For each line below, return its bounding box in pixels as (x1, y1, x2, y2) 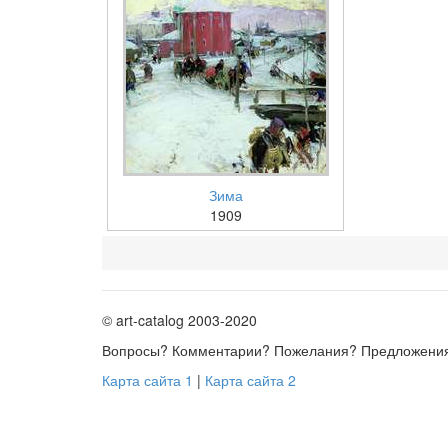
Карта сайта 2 (205, 370, 296, 390)
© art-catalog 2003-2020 (102, 310, 257, 330)
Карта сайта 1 (102, 370, 193, 390)
